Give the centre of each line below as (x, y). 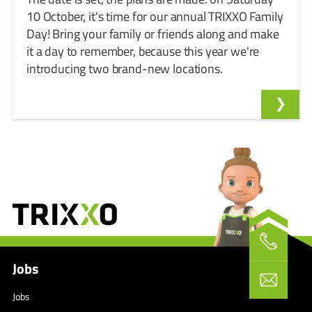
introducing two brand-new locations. (125, 69)
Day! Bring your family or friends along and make (153, 34)
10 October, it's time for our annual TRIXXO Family (155, 16)
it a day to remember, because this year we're (143, 51)
